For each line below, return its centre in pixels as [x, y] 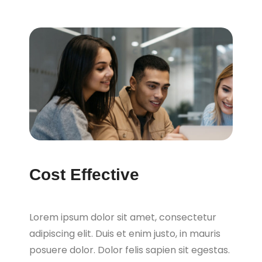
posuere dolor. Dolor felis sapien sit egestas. [130, 250]
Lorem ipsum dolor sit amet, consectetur [123, 217]
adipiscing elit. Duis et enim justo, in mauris [125, 233]
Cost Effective [84, 174]
